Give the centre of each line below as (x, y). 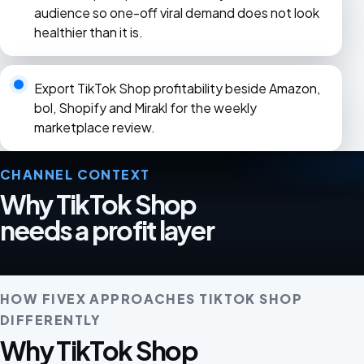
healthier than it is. (88, 32)
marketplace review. (94, 128)
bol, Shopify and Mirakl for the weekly (145, 108)
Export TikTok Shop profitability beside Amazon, (177, 89)
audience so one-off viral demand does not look (176, 12)
